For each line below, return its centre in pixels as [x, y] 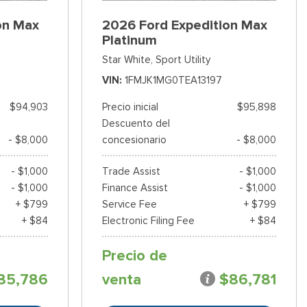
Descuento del [136, 124]
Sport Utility [183, 60]
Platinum [129, 40]
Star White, [127, 60]
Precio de [134, 256]
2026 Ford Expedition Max [184, 25]
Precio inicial [130, 107]
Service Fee [129, 205]
